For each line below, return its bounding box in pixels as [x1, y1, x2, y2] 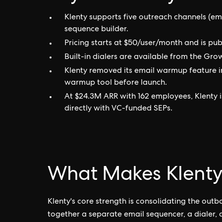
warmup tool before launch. [64, 79, 167, 87]
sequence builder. [64, 26, 128, 34]
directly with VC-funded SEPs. [64, 105, 172, 113]
